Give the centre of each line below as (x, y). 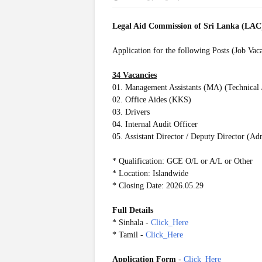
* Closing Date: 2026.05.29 (158, 186)
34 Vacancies (135, 75)
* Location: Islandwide (150, 173)
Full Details (133, 210)
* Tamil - (129, 235)
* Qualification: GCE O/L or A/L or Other (182, 161)
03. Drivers (131, 112)
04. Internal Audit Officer (155, 124)
